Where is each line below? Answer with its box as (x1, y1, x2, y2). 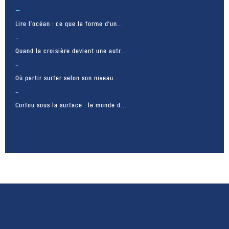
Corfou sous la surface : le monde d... (15, 101, 127, 109)
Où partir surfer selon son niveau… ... (15, 74, 126, 82)
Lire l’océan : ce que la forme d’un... (15, 19, 123, 28)
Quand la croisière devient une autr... (15, 47, 127, 55)
